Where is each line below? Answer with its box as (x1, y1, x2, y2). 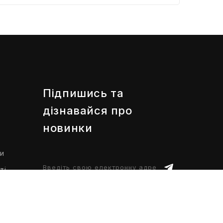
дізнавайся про (43, 104, 132, 117)
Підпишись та (43, 86, 124, 100)
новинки (43, 121, 93, 134)
